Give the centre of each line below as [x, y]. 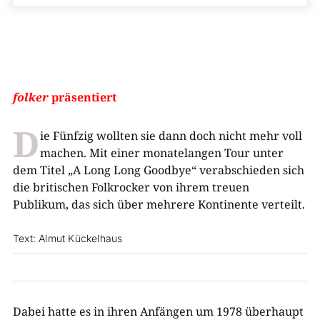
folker [30, 97]
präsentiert [82, 97]
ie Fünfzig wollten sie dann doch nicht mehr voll [171, 136]
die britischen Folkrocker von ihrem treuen [131, 187]
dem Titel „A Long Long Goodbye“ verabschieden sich [158, 170]
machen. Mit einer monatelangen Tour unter [161, 153]
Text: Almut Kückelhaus [67, 238]
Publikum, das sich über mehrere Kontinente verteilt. [159, 204]
